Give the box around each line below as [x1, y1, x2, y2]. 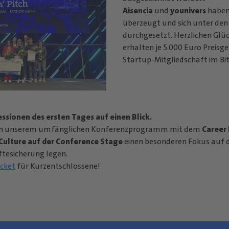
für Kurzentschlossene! [15, 160, 102, 171]
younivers [170, 5, 206, 16]
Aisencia [123, 5, 153, 16]
